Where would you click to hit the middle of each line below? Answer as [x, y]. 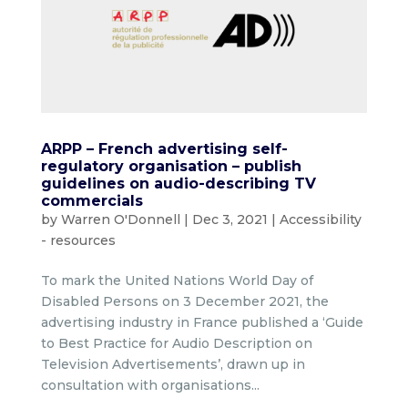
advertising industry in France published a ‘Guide [202, 322]
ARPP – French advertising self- [164, 148]
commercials [92, 200]
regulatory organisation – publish [171, 166]
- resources [78, 240]
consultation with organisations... [150, 385]
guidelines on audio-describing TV [178, 183]
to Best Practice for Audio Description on [176, 343]
